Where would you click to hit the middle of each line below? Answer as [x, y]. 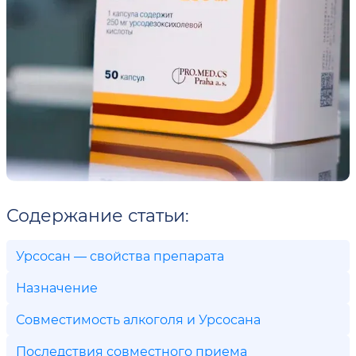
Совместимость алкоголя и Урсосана [138, 319]
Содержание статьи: [98, 215]
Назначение [57, 287]
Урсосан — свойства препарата [120, 255]
